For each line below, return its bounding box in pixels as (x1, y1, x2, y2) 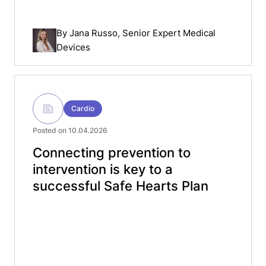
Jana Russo (69, 27, 118, 39)
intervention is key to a (33, 161, 173, 177)
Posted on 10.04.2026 (33, 126, 107, 135)
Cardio (71, 104, 94, 113)
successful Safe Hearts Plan (33, 178, 208, 194)
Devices (56, 41, 90, 53)
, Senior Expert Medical (118, 27, 216, 39)
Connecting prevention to (33, 145, 191, 160)
